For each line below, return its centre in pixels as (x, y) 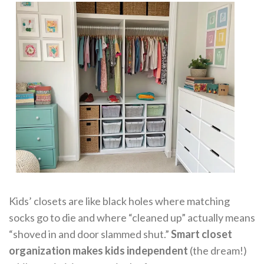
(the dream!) (217, 251)
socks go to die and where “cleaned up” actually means (132, 218)
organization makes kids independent (98, 251)
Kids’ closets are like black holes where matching (119, 201)
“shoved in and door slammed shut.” (90, 234)
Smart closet (202, 234)
